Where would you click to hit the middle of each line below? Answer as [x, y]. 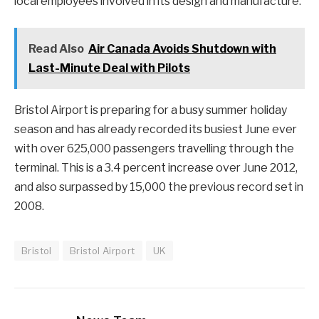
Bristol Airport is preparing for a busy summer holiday [151, 110]
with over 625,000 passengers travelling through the [154, 149]
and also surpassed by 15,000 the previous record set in [159, 187]
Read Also [56, 49]
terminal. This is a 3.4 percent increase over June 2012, [156, 168]
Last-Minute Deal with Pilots [109, 68]
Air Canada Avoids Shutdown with [182, 49]
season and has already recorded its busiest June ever [156, 130]
